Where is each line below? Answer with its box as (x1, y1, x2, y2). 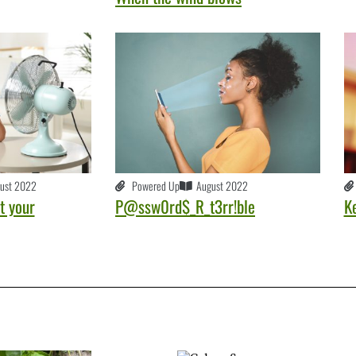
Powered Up (132, 177, 180, 195)
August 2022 (196, 177, 248, 195)
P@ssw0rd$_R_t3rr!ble (115, 194, 255, 219)
